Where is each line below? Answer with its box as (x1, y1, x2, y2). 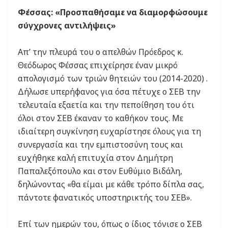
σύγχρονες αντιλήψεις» (18, 20, 116, 32)
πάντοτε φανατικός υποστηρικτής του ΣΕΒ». (18, 192, 192, 204)
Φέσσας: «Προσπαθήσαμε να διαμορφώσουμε (18, 7, 208, 18)
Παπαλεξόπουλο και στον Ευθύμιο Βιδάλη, (18, 165, 182, 177)
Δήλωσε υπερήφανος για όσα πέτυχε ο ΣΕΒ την (18, 86, 201, 98)
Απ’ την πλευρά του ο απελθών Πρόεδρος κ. (18, 46, 183, 58)
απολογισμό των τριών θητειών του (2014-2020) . (18, 73, 208, 84)
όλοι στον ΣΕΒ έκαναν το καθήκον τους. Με (18, 112, 183, 124)
